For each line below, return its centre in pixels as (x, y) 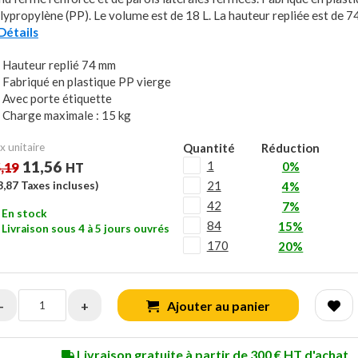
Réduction (291, 148)
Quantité (209, 148)
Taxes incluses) (58, 185)
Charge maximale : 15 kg (67, 115)
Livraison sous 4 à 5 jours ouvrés (86, 229)
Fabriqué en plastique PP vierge (87, 82)
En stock (24, 213)
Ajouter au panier (219, 306)
